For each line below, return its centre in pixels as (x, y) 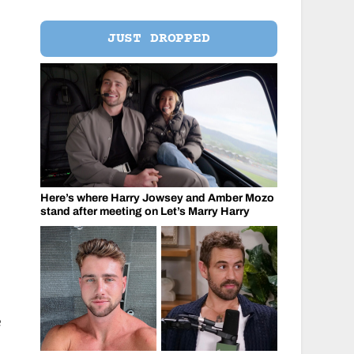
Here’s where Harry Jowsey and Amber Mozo (157, 198)
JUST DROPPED (158, 38)
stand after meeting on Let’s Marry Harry (145, 211)
